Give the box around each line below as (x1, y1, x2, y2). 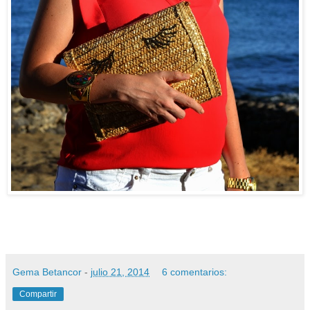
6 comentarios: (162, 266, 228, 278)
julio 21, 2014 (91, 266, 149, 278)
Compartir (19, 289, 57, 300)
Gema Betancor (12, 266, 84, 278)
